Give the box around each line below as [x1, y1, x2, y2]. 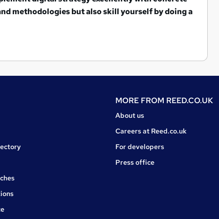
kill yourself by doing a [107, 6, 193, 17]
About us [115, 110, 144, 120]
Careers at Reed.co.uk [115, 126, 187, 135]
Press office [115, 157, 154, 167]
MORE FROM [115, 95, 166, 106]
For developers [115, 142, 164, 151]
